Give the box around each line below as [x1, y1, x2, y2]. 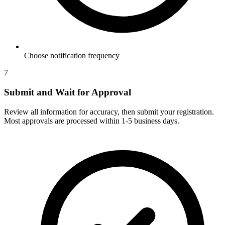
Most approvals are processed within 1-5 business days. [4, 116, 179, 125]
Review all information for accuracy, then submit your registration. [4, 107, 214, 116]
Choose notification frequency [24, 51, 120, 60]
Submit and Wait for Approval [4, 87, 131, 98]
